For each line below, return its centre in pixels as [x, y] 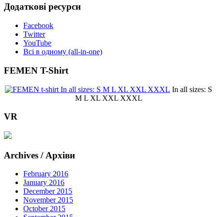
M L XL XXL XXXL [108, 98]
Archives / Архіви [39, 155]
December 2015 [48, 191]
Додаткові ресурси [42, 7]
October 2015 [44, 209]
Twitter [34, 34]
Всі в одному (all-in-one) [63, 52]
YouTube [37, 43]
